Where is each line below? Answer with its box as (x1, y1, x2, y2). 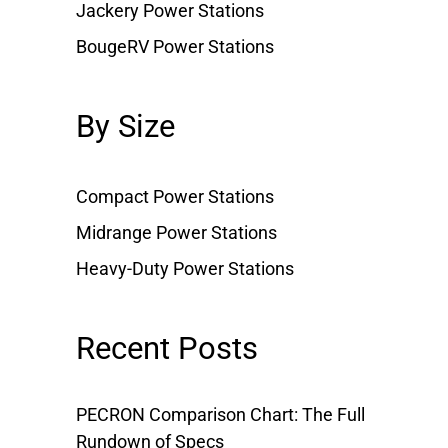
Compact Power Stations (76, 185, 274, 207)
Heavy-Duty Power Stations (76, 257, 294, 279)
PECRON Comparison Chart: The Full (76, 403, 365, 425)
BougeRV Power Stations (76, 35, 274, 57)
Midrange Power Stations (76, 221, 277, 243)
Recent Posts (76, 331, 258, 367)
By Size (76, 109, 175, 145)
